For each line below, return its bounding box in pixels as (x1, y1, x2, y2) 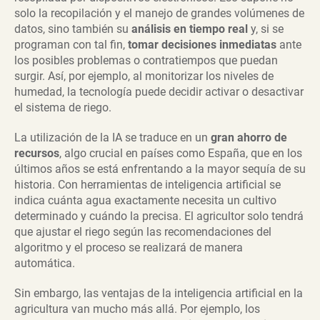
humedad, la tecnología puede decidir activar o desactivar (14, 85, 304, 99)
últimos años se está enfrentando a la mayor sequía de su (14, 162, 306, 176)
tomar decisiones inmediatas (128, 38, 276, 52)
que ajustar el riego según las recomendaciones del (14, 225, 271, 239)
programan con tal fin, (14, 38, 128, 52)
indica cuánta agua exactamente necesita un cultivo (14, 194, 276, 208)
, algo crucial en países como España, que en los (59, 146, 302, 161)
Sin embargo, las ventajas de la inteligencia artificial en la (14, 286, 303, 301)
